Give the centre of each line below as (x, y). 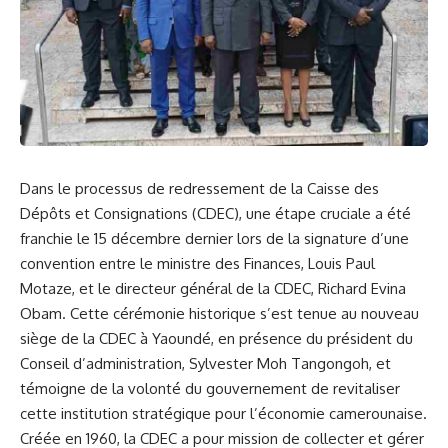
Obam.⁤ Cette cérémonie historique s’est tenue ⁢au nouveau (219, 313)
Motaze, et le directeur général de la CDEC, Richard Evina (213, 288)
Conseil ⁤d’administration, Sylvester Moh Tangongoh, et (205, 363)
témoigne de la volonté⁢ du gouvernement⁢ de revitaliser (210, 388)
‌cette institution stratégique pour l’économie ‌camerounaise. (223, 413)
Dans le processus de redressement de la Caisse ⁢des (199, 188)
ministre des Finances (229, 263)
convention (57, 263)
